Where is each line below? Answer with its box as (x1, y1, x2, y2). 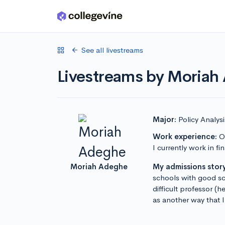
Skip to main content (11, 14, 81, 23)
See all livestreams (81, 45, 143, 55)
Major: (153, 115, 176, 124)
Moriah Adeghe (70, 162, 128, 171)
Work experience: (153, 132, 217, 141)
